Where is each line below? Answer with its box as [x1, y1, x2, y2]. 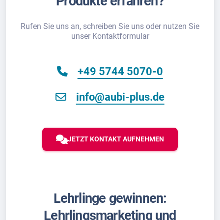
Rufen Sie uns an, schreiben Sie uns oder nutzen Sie [21, 22, 199, 31]
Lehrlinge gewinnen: [53, 191, 167, 206]
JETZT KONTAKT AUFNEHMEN [68, 135, 164, 143]
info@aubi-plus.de [76, 91, 165, 103]
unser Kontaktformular [71, 31, 149, 41]
